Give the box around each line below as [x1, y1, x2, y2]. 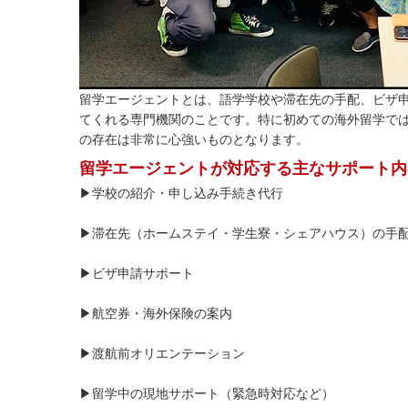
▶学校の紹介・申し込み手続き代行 [79, 186, 283, 201]
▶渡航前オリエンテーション [79, 346, 245, 362]
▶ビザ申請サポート [79, 266, 194, 281]
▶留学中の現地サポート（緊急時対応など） [79, 386, 334, 402]
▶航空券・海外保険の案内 [79, 306, 232, 321]
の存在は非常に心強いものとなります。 [79, 132, 309, 148]
